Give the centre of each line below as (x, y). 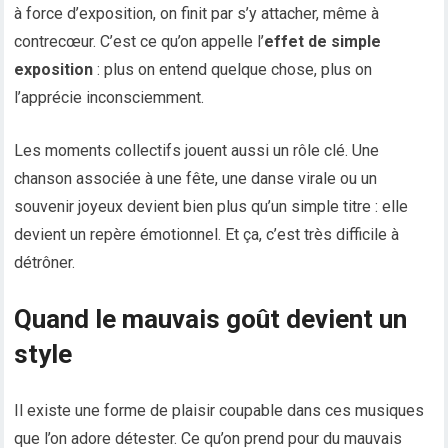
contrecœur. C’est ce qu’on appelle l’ (139, 42)
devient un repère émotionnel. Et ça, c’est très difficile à (207, 235)
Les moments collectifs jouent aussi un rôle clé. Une (197, 151)
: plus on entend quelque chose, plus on (233, 70)
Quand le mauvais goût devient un (211, 319)
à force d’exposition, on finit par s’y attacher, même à (197, 14)
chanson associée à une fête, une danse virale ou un (196, 179)
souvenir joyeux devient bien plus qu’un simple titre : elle (211, 207)
